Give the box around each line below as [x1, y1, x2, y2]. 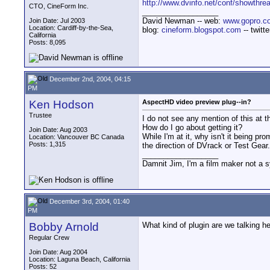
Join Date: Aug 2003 [29, 126, 87, 133]
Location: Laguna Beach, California [29, 256, 130, 263]
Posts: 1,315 [29, 140, 66, 148]
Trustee [29, 111, 52, 119]
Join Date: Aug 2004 [29, 248, 87, 256]
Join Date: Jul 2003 [29, 17, 85, 24]
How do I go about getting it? [142, 123, 242, 133]
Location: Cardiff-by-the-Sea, [29, 24, 113, 31]
